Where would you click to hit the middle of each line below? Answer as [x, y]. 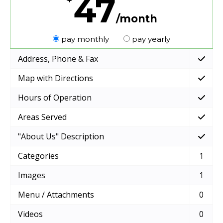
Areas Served [42, 117]
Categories [38, 156]
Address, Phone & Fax [58, 59]
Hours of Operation [55, 98]
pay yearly [150, 39]
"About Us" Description [61, 137]
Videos [30, 214]
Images [32, 175]
